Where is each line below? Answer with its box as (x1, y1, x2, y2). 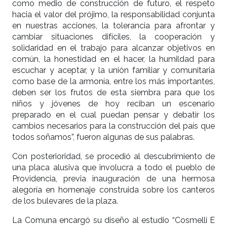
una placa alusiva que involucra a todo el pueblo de (12, 163, 215, 173)
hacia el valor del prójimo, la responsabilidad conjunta (12, 10, 215, 20)
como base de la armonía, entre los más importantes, (12, 77, 215, 87)
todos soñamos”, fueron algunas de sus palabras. (12, 132, 195, 142)
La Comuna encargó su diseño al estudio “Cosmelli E (12, 215, 215, 225)
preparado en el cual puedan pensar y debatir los (12, 110, 215, 120)
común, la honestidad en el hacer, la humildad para (12, 54, 215, 64)
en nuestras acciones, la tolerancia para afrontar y (12, 21, 215, 31)
